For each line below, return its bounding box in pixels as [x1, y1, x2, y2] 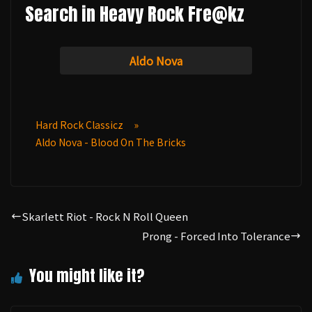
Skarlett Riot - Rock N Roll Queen [22, 208, 188, 224]
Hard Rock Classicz [36, 117, 123, 132]
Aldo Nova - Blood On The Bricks [36, 134, 186, 149]
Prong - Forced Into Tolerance [142, 228, 290, 243]
